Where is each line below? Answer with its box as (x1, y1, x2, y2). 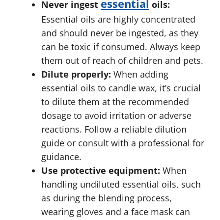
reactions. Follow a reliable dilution (41, 123, 187, 135)
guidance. (41, 151, 82, 163)
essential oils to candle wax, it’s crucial (41, 82, 201, 94)
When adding (111, 68, 168, 80)
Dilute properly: (41, 68, 111, 80)
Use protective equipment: (41, 165, 160, 176)
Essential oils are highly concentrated (41, 13, 195, 25)
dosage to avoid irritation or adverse (41, 110, 192, 121)
